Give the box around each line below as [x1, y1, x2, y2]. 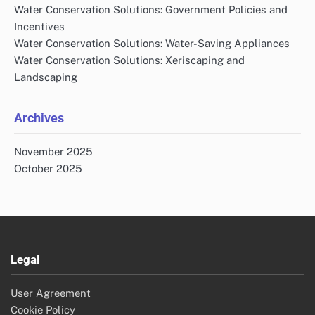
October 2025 [14, 162, 82, 174]
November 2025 [14, 145, 93, 157]
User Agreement [11, 286, 91, 299]
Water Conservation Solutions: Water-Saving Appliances [14, 37, 290, 49]
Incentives [14, 20, 65, 32]
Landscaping [14, 70, 77, 83]
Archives [14, 110, 64, 125]
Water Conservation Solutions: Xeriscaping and [14, 53, 245, 66]
